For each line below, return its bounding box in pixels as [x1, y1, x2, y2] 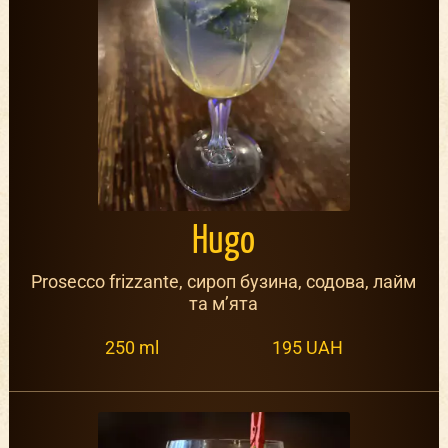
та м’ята [189, 293, 259, 315]
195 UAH [271, 336, 343, 358]
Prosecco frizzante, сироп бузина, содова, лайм [31, 271, 417, 293]
